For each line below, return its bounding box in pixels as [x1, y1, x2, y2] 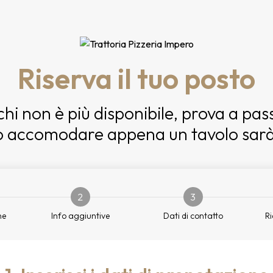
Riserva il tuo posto [18, 61, 255, 96]
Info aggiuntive [51, 210, 110, 221]
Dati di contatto [163, 210, 223, 221]
